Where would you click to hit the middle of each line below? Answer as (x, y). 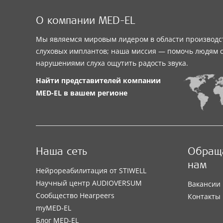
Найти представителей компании (98, 80)
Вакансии (204, 184)
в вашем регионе (95, 93)
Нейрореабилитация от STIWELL (91, 171)
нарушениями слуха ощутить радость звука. (112, 63)
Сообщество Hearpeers (75, 196)
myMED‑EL (54, 208)
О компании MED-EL (85, 22)
